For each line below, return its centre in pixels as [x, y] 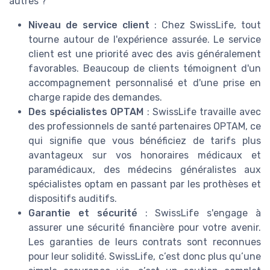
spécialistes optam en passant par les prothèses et [145, 184]
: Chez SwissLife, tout [205, 25]
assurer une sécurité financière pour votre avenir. [145, 228]
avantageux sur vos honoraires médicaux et [145, 155]
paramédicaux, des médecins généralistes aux [145, 170]
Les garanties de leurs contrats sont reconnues [145, 242]
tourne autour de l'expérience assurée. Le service [145, 40]
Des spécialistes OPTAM [86, 112]
